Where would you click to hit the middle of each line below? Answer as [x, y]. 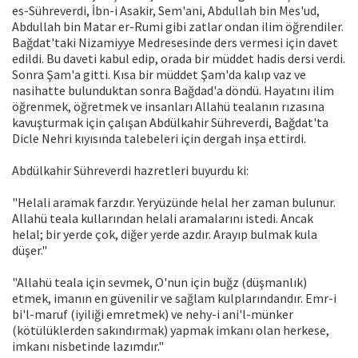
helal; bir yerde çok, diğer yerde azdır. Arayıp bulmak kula [165, 235]
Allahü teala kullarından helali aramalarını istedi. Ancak [163, 219]
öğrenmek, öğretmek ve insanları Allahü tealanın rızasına [168, 107]
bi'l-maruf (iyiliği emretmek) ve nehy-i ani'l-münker [153, 314]
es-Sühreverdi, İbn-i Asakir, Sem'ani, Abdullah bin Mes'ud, [166, 11]
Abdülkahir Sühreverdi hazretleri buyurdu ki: [130, 171]
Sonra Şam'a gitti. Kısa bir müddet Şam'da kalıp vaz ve [159, 75]
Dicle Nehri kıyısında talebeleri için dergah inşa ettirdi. [159, 139]
